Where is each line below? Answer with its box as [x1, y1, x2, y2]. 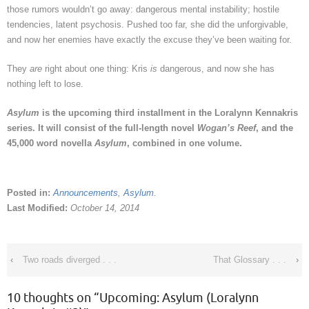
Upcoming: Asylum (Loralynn [99, 290, 259, 306]
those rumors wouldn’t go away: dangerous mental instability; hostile [7, 4, 279, 15]
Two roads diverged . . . [23, 255, 117, 266]
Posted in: [7, 188, 53, 199]
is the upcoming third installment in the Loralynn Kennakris [39, 108, 298, 119]
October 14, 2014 [70, 203, 139, 214]
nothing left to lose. [7, 79, 83, 90]
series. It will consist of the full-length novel [7, 123, 197, 134]
